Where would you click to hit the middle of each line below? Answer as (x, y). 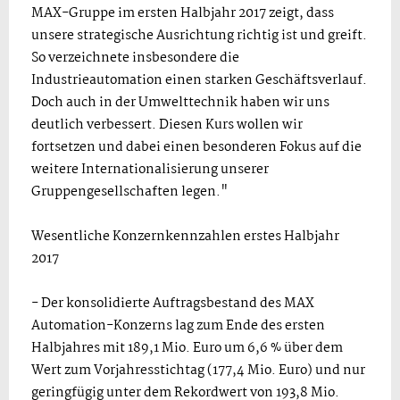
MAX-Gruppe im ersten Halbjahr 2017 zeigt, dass (183, 13)
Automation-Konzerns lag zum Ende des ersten (178, 326)
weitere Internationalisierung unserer (150, 170)
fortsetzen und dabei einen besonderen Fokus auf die (196, 147)
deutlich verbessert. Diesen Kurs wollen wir (167, 125)
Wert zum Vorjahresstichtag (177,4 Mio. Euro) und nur (198, 371)
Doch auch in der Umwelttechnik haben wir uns (180, 103)
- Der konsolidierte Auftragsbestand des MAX (173, 304)
